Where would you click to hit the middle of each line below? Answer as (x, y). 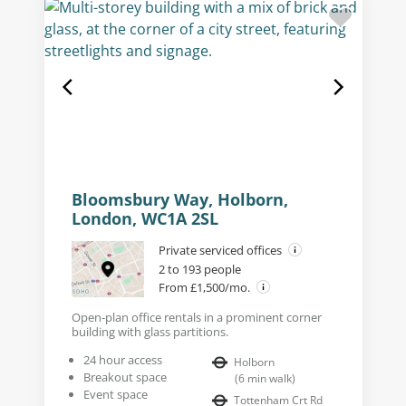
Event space (115, 394)
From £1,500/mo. (205, 287)
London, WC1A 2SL (145, 218)
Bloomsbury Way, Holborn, (179, 199)
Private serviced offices (221, 250)
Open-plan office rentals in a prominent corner (196, 317)
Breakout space (125, 377)
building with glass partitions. (150, 331)
